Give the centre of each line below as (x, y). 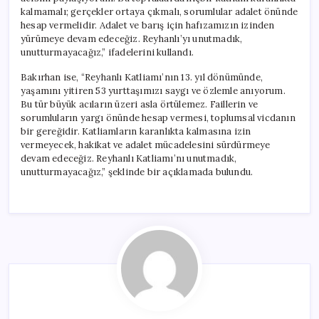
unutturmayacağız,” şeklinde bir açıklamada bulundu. (137, 172)
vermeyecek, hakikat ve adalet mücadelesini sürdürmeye (146, 145)
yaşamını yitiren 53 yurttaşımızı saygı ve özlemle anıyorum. (153, 90)
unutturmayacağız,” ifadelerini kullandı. (107, 52)
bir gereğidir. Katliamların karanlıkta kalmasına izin (136, 131)
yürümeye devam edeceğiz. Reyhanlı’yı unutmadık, (132, 38)
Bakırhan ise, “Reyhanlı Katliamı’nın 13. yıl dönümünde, (142, 77)
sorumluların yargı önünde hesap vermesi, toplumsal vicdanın (158, 117)
